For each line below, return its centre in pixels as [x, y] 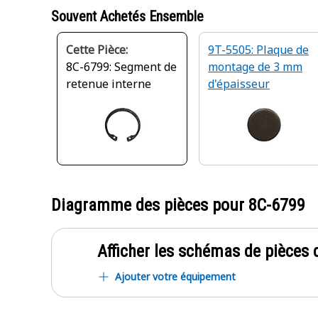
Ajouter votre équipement [175, 276]
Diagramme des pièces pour [150, 205]
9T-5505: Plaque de [258, 50]
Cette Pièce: [97, 50]
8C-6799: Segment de [121, 67]
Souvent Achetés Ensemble [127, 16]
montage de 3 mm [255, 67]
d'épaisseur [239, 84]
